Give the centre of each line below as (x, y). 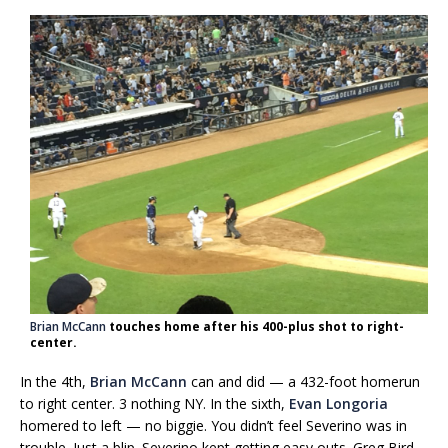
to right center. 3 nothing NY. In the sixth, (154, 403)
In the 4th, (55, 381)
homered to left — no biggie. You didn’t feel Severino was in (213, 425)
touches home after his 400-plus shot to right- (255, 326)
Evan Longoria (338, 403)
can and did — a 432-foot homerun (303, 381)
